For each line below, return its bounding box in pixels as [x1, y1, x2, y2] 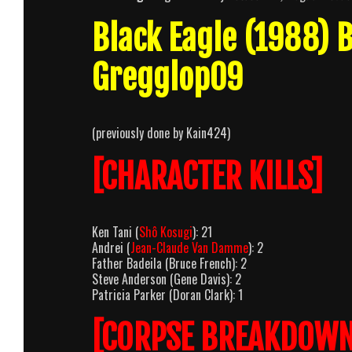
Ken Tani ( [92, 222, 139, 241]
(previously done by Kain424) [92, 123, 230, 142]
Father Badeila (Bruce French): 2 [92, 253, 247, 273]
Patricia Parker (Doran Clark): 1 [92, 284, 243, 304]
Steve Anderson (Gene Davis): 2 [92, 269, 241, 288]
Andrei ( [92, 237, 130, 257]
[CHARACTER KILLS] [92, 156, 323, 197]
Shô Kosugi [139, 222, 192, 241]
